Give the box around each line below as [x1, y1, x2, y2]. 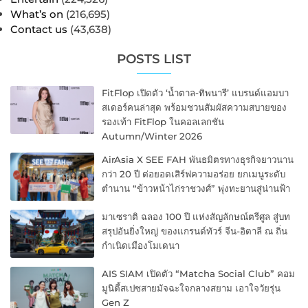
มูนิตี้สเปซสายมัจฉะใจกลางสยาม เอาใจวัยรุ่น [102, 283, 281, 294]
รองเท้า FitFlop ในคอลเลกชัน [102, 115, 225, 127]
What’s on [10, 8, 63, 21]
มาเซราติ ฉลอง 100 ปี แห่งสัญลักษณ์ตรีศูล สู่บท [102, 210, 291, 222]
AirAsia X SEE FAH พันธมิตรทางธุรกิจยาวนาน [102, 153, 294, 165]
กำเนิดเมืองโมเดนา [102, 239, 180, 251]
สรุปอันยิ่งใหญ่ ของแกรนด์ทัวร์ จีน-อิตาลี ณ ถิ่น [102, 225, 288, 236]
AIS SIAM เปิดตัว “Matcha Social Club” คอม [102, 268, 296, 280]
